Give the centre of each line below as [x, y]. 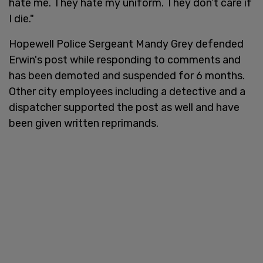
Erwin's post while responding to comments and [125, 60]
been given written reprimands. [84, 123]
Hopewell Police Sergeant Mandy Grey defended [126, 44]
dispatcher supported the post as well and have [124, 107]
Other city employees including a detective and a [127, 91]
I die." [21, 18]
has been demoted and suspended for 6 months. [127, 75]
